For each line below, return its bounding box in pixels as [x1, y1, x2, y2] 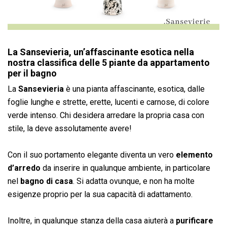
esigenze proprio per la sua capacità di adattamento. [8, 189, 193, 199]
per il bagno [8, 67, 57, 79]
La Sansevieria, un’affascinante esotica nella [8, 46, 194, 57]
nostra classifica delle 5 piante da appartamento [8, 57, 210, 68]
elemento [176, 149, 213, 160]
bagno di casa [20, 176, 73, 186]
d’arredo [8, 163, 41, 173]
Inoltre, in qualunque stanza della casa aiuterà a [8, 215, 176, 225]
